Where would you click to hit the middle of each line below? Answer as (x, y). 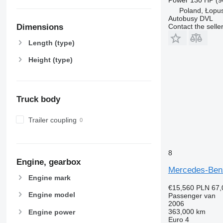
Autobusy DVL (190, 18)
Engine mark (49, 178)
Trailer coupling (52, 120)
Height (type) (50, 60)
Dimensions (40, 27)
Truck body (38, 100)
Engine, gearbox (48, 162)
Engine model (52, 195)
